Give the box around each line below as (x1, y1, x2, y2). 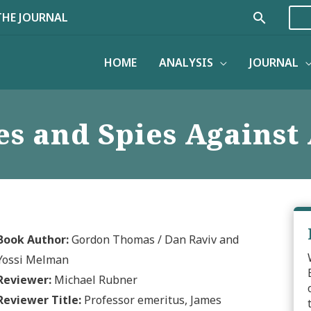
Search (251, 8, 303, 31)
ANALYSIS (159, 54, 213, 70)
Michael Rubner (51, 271, 137, 287)
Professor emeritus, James (81, 292, 221, 308)
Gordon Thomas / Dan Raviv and (69, 231, 239, 247)
